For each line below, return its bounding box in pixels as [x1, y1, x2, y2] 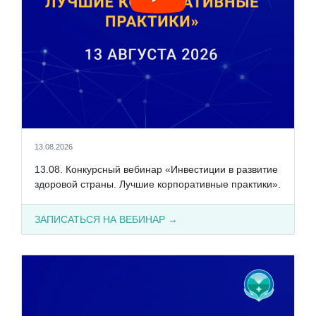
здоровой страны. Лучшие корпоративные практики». [34, 178, 281, 190]
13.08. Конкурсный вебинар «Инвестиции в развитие [34, 163, 278, 175]
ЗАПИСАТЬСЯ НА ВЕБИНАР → [34, 213, 178, 225]
